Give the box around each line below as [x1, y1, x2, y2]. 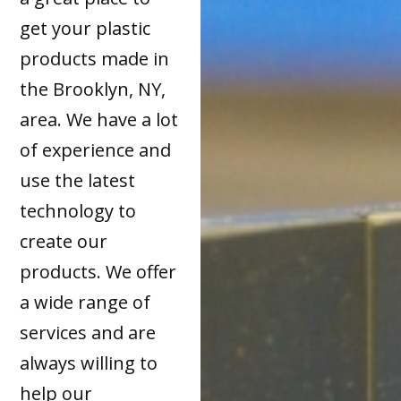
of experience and [20, 138, 172, 163]
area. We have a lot [20, 107, 179, 132]
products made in [20, 47, 170, 72]
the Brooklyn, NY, [20, 77, 166, 102]
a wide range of [20, 290, 151, 315]
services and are [20, 320, 157, 346]
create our [20, 229, 108, 254]
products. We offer [20, 260, 177, 285]
